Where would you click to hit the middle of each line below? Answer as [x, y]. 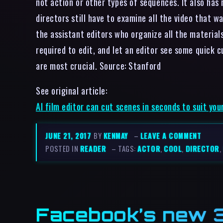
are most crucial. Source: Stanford [99, 65]
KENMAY [116, 136]
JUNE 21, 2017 [70, 136]
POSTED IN [63, 149]
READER [93, 149]
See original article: [72, 91]
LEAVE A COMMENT [171, 136]
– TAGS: [125, 149]
